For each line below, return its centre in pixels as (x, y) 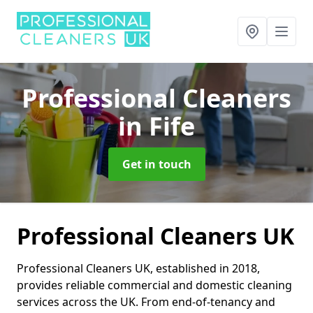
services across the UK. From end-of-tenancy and (146, 302)
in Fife (156, 126)
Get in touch (156, 164)
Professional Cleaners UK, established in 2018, (138, 268)
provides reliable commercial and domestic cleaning (154, 285)
